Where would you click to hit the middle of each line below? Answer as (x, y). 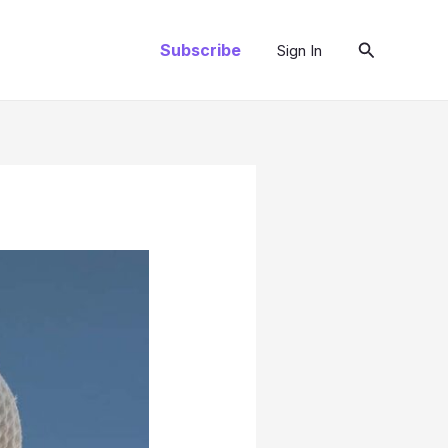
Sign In (299, 50)
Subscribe (200, 50)
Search (385, 47)
